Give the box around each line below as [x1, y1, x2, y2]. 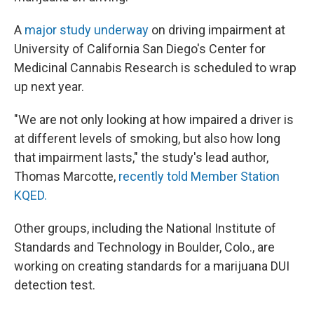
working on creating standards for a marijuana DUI [14, 259, 289, 273]
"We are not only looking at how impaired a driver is [14, 112, 294, 127]
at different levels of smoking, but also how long [14, 131, 280, 146]
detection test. [14, 278, 95, 292]
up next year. [14, 79, 84, 94]
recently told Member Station [118, 169, 280, 184]
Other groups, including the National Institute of [14, 221, 276, 235]
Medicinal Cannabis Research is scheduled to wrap [14, 60, 296, 75]
